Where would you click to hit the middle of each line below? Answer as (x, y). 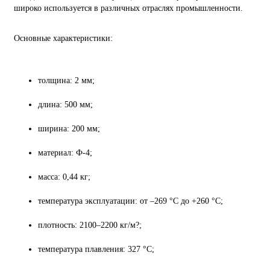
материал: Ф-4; (65, 152)
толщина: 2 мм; (66, 80)
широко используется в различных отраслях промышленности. (128, 8)
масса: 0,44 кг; (64, 177)
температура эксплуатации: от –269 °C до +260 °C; (130, 201)
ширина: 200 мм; (69, 128)
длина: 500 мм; (65, 104)
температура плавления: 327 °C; (96, 249)
